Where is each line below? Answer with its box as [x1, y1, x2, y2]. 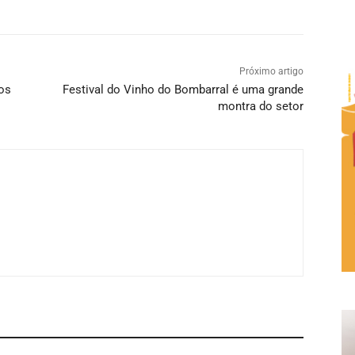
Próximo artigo [239, 65, 303, 77]
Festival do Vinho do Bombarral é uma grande [62, 82, 303, 97]
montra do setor [217, 98, 303, 113]
